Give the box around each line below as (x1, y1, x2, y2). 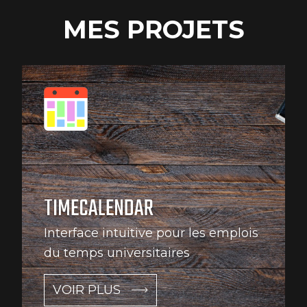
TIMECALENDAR (44, 191, 153, 227)
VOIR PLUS (53, 282, 121, 297)
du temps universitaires (44, 245, 190, 260)
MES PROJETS (62, 14, 245, 45)
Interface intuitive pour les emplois (44, 225, 258, 241)
